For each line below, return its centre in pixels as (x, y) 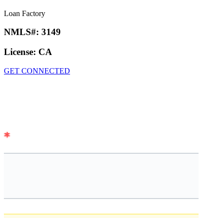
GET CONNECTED (37, 71)
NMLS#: (23, 32)
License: (21, 52)
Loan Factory (25, 13)
